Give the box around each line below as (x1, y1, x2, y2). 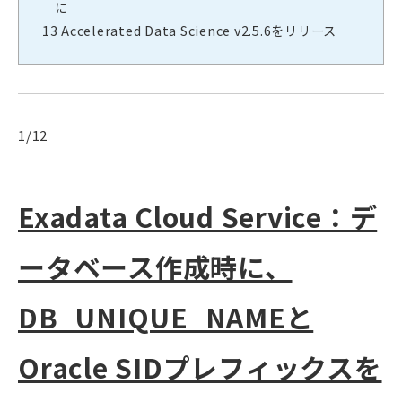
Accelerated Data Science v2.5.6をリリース (57, 21, 336, 40)
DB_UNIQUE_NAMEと (18, 297, 314, 337)
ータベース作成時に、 (18, 247, 293, 287)
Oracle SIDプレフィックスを (18, 347, 382, 388)
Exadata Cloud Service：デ (18, 197, 378, 237)
